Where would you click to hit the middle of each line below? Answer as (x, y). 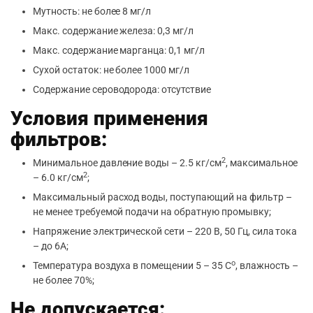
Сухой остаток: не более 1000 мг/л (111, 70)
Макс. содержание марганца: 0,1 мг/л (119, 50)
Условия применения (109, 118)
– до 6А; (51, 246)
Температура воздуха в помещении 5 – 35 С (132, 265)
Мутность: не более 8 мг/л (92, 11)
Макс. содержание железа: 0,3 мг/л (114, 31)
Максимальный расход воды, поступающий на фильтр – (162, 197)
